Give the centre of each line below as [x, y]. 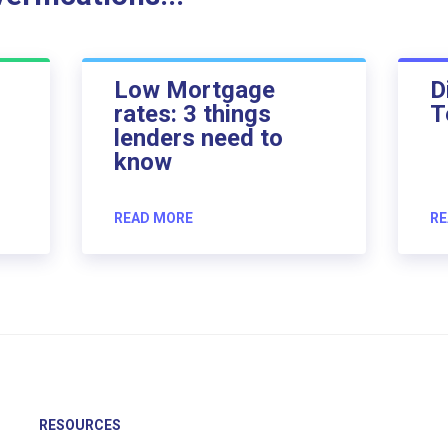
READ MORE [153, 217]
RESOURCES [80, 425]
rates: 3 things [192, 113]
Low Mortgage [194, 89]
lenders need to [198, 137]
